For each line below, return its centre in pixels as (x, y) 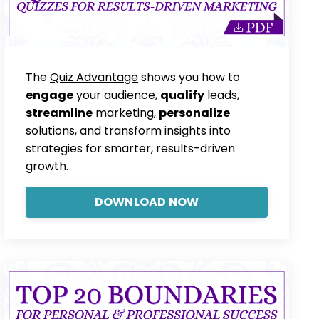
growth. (47, 166)
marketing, (126, 113)
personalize (194, 113)
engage (49, 95)
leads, (222, 95)
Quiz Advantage (94, 77)
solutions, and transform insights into (128, 130)
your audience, (117, 95)
